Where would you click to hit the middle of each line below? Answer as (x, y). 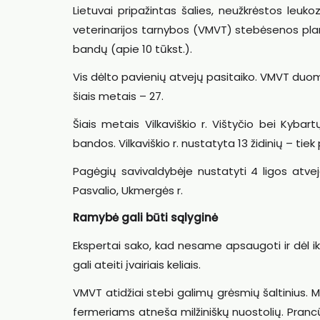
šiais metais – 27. (118, 96)
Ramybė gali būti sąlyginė (145, 218)
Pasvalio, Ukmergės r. (128, 190)
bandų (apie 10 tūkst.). (132, 49)
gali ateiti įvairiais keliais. (137, 264)
